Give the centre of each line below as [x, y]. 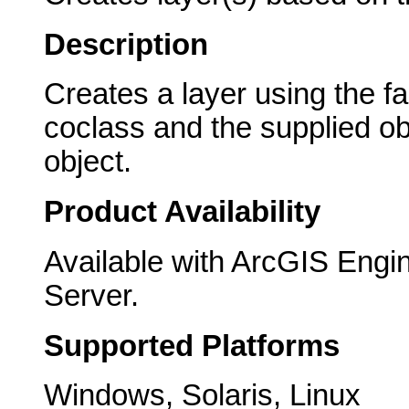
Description [126, 44]
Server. [91, 295]
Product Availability [182, 212]
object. [88, 162]
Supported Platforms [192, 346]
